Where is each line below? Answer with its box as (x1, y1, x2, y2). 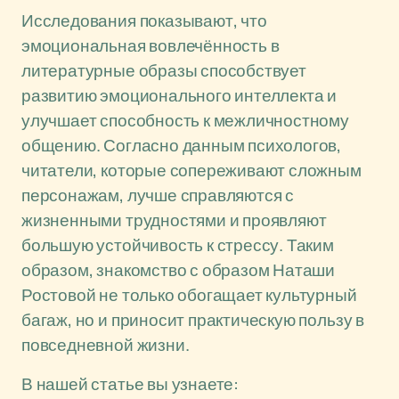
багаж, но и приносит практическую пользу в (21, 308, 364, 331)
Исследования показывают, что (21, 9, 267, 32)
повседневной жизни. (21, 333, 190, 356)
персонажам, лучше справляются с (21, 183, 295, 207)
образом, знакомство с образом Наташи (21, 258, 336, 281)
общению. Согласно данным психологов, (21, 134, 342, 157)
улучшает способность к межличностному (21, 109, 349, 132)
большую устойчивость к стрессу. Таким (21, 233, 334, 256)
